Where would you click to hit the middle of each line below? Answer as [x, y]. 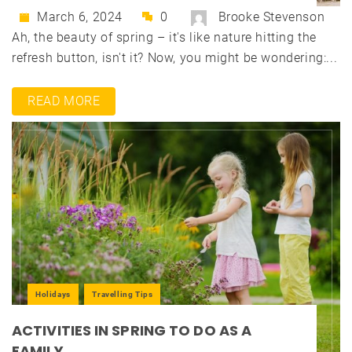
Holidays [53, 295]
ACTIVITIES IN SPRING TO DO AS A [132, 331]
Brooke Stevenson [271, 17]
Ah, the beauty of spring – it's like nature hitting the [165, 38]
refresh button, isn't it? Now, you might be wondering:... [175, 58]
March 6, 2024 [78, 16]
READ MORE [64, 101]
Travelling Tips [123, 295]
